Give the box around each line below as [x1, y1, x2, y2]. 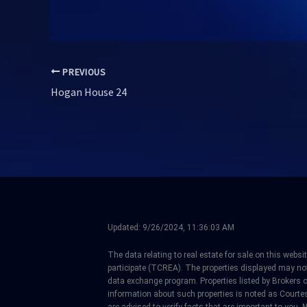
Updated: [108, 223, 143, 233]
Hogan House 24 [51, 85, 127, 99]
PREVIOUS [60, 66, 106, 78]
